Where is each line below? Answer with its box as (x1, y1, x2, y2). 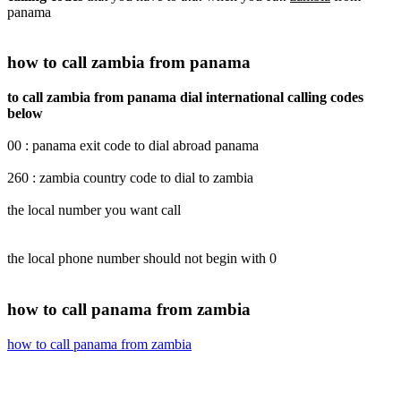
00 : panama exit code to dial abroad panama (7, 138, 259, 154)
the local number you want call (7, 202, 181, 218)
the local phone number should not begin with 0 (7, 251, 277, 267)
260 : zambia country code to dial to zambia (7, 170, 253, 186)
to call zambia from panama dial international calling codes (7, 90, 363, 106)
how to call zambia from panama (7, 53, 251, 73)
